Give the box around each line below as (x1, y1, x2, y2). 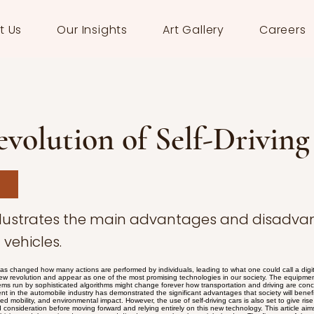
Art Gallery (163, 22, 224, 38)
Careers (259, 22, 306, 38)
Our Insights (57, 22, 128, 38)
